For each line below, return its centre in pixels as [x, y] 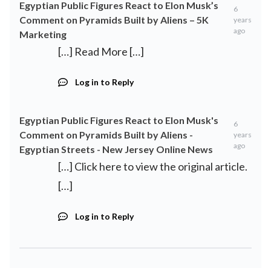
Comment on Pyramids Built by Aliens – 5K [114, 20]
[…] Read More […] [101, 52]
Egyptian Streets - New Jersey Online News [116, 149]
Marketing [43, 34]
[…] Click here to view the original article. [153, 167]
